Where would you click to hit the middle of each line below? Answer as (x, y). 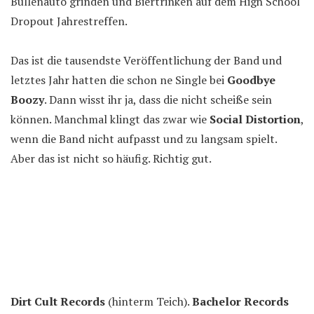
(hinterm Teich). (149, 301)
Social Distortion (255, 119)
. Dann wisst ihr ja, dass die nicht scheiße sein (158, 100)
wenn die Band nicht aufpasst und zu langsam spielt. (144, 139)
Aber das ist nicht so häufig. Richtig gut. (111, 158)
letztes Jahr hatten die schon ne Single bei (119, 80)
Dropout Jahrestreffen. (69, 21)
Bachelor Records (240, 301)
